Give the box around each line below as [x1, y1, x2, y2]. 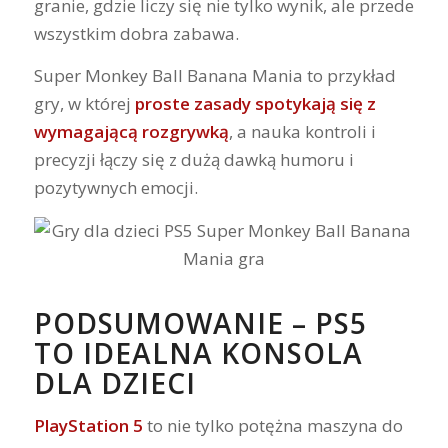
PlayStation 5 [33, 414, 143, 437]
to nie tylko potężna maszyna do [142, 414, 403, 437]
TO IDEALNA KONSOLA [33, 333, 363, 372]
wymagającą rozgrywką [33, 120, 229, 144]
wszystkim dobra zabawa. [33, 21, 239, 45]
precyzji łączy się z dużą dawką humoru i [33, 148, 354, 172]
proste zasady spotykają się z [134, 92, 376, 116]
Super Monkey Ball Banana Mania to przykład [33, 64, 396, 88]
